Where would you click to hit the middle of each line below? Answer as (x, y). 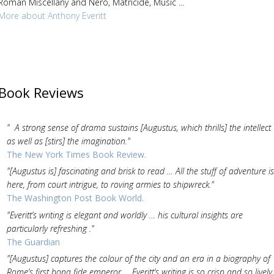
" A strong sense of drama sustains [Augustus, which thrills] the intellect (139, 127)
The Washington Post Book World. (75, 198)
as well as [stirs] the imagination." (68, 141)
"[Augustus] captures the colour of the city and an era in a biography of (138, 259)
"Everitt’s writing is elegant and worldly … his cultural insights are (124, 215)
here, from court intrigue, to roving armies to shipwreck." (110, 185)
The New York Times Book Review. (76, 154)
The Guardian (33, 242)
